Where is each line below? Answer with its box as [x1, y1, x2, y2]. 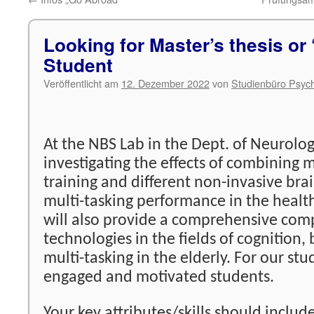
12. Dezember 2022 [121, 76, 210, 90]
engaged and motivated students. [43, 269, 274, 286]
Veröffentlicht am [43, 76, 118, 90]
